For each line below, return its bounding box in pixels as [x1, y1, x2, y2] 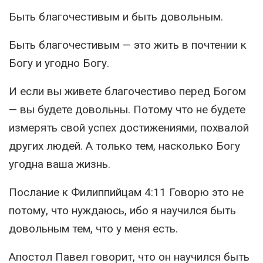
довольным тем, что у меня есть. [9, 222, 178, 236]
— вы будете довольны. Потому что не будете [9, 103, 245, 117]
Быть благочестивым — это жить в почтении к [9, 38, 247, 52]
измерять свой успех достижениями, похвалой [9, 121, 249, 135]
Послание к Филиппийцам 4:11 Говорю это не [9, 186, 244, 200]
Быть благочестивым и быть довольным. [9, 10, 223, 24]
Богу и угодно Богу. [9, 56, 109, 70]
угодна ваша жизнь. [9, 157, 110, 171]
